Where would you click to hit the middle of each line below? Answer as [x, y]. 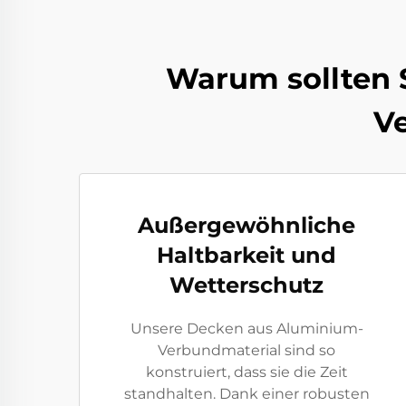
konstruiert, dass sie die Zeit [246, 372]
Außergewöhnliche [246, 225]
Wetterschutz [246, 285]
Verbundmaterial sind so [246, 350]
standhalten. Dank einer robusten [246, 394]
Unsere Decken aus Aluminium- [246, 329]
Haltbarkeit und [246, 255]
